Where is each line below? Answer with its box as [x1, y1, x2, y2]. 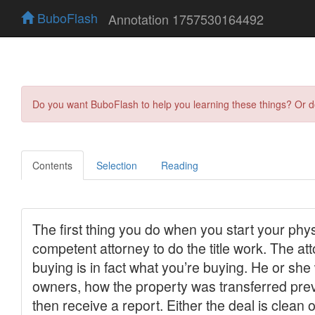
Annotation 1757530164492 [108, 9, 264, 28]
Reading [161, 157, 198, 172]
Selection [96, 157, 137, 172]
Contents [32, 157, 72, 172]
